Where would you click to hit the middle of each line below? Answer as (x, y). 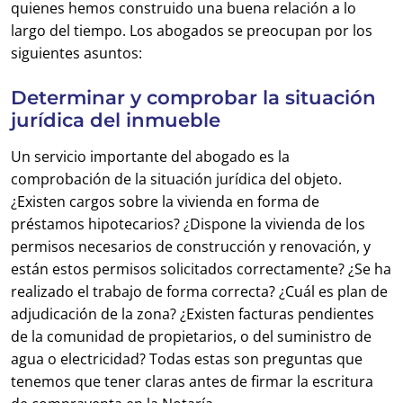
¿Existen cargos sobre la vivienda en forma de (165, 201)
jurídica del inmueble (116, 120)
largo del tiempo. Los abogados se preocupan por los (192, 31)
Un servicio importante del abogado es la (150, 157)
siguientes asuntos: (76, 53)
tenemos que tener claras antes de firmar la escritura (192, 381)
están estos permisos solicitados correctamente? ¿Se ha (201, 269)
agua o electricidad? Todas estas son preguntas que (187, 359)
